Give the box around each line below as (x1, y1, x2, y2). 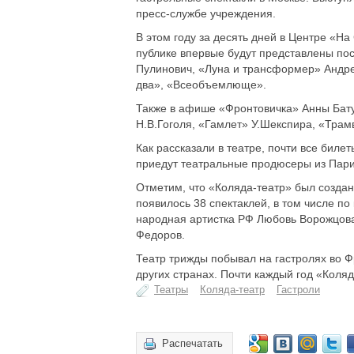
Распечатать (162, 337, 223, 349)
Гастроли (277, 284, 320, 296)
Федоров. (136, 228, 185, 241)
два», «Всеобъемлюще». (136, 78, 266, 91)
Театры (154, 284, 188, 296)
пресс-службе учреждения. (136, 7, 276, 20)
